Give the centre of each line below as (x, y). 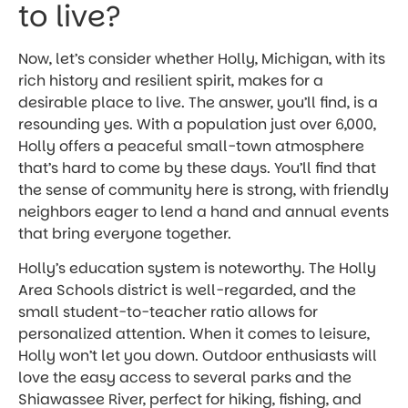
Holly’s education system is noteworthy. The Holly (197, 269)
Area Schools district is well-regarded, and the (187, 291)
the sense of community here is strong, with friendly (204, 189)
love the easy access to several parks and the (185, 378)
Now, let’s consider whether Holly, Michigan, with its (202, 58)
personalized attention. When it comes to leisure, (194, 334)
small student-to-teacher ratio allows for (168, 312)
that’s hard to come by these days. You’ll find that (197, 168)
